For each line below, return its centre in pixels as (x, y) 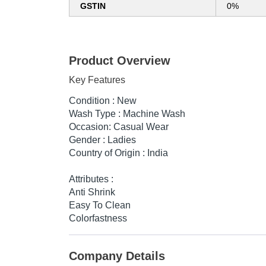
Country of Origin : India (118, 153)
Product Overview (120, 61)
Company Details (117, 256)
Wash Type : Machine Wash (127, 114)
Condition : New (103, 101)
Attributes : (91, 179)
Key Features (97, 80)
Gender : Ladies (102, 140)
